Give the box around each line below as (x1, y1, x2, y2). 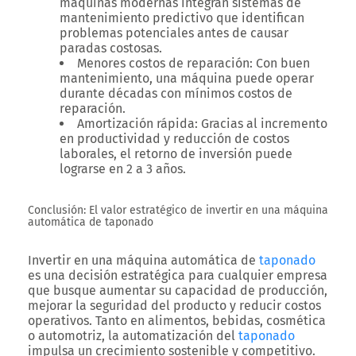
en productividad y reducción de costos (60, 131, 289, 146)
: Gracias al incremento (195, 116, 327, 131)
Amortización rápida (77, 116, 195, 131)
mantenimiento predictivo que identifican (60, 10, 304, 25)
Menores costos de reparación (77, 56, 250, 71)
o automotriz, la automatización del (28, 328, 238, 343)
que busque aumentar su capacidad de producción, (28, 283, 327, 298)
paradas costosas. (60, 41, 162, 56)
